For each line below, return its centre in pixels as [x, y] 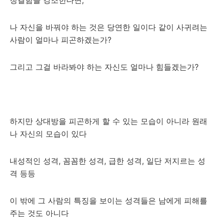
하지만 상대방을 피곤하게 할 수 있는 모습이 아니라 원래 [108, 121]
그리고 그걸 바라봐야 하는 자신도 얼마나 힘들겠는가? [104, 67]
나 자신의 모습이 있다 [48, 134]
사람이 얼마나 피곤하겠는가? [62, 40]
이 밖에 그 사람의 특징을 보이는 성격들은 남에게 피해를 [108, 201]
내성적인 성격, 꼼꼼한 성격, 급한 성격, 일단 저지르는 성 [108, 161]
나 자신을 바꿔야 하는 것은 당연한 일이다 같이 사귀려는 [108, 27]
